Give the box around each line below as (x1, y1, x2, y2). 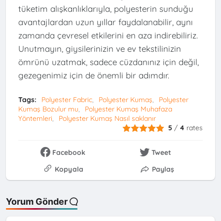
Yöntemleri (18, 113, 52, 123)
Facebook (52, 148, 86, 157)
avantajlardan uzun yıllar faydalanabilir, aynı (18, 16, 193, 27)
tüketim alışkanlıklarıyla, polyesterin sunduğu (18, 3, 193, 14)
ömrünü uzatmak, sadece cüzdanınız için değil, (18, 56, 199, 67)
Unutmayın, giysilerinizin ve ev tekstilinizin (18, 43, 181, 54)
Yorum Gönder (6, 196, 68, 207)
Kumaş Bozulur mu (18, 104, 78, 113)
